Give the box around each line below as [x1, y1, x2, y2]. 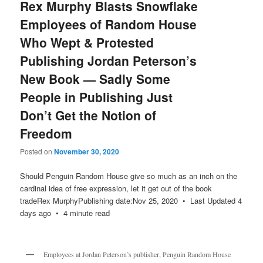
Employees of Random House [20, 15, 197, 33]
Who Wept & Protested [20, 33, 154, 52]
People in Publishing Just [20, 88, 173, 106]
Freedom [20, 124, 73, 143]
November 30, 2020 [54, 146, 120, 157]
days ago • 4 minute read [20, 207, 110, 218]
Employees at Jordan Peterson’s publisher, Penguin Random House [43, 249, 231, 259]
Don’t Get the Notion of [20, 106, 157, 124]
